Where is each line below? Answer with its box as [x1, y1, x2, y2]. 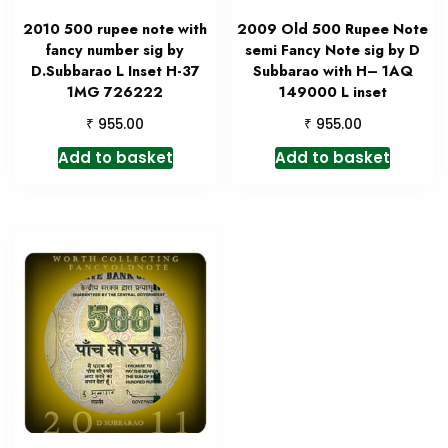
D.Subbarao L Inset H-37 [30, 61, 200, 82]
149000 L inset [278, 82, 387, 103]
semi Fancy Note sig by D [245, 40, 421, 61]
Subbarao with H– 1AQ [252, 61, 413, 82]
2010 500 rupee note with [23, 19, 208, 40]
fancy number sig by [46, 40, 185, 61]
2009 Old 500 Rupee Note [237, 19, 429, 40]
